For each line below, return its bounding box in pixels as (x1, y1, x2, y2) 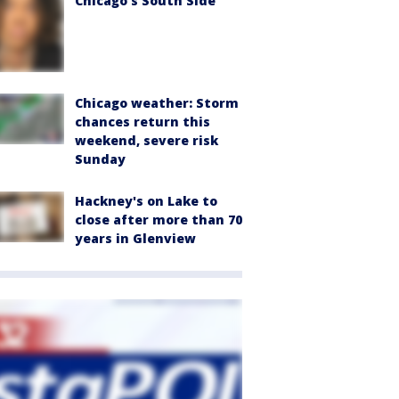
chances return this (75, 113, 210, 131)
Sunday (75, 151, 126, 168)
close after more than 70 (75, 211, 242, 229)
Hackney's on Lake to (75, 192, 217, 210)
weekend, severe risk (75, 132, 218, 150)
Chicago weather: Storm (75, 94, 239, 112)
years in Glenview (75, 230, 196, 248)
